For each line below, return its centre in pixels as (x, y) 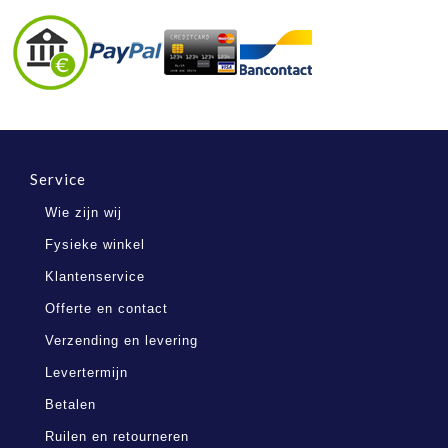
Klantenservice (95, 276)
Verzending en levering (121, 340)
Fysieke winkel (95, 244)
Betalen (70, 404)
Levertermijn (86, 372)
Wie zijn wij (83, 212)
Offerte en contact (106, 308)
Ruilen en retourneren (117, 436)
